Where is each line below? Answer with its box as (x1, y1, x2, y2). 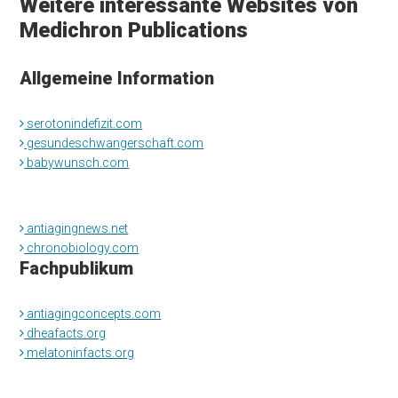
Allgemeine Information (20, 67, 215, 89)
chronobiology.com (24, 240, 139, 255)
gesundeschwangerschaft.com (24, 135, 204, 150)
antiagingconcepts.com (24, 306, 162, 321)
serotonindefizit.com (24, 115, 143, 131)
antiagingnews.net (24, 220, 129, 235)
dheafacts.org (24, 325, 107, 340)
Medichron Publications (20, 17, 249, 43)
